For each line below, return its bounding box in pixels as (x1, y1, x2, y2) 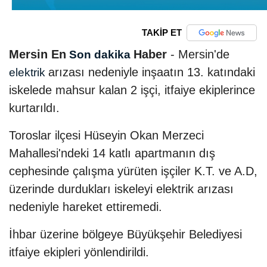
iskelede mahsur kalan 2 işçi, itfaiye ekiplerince (9, 83, 255, 97)
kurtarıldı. (9, 101, 60, 114)
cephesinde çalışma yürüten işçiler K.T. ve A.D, (9, 164, 257, 178)
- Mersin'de (167, 47, 229, 61)
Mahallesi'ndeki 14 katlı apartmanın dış (9, 146, 215, 160)
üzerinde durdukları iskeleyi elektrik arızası (9, 182, 234, 195)
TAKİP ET (141, 27, 182, 38)
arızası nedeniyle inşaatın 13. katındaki (48, 65, 255, 79)
